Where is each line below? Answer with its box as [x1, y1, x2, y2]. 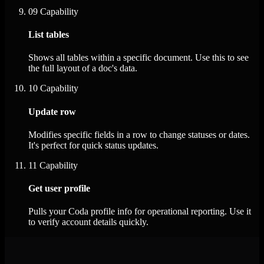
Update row [28, 106, 76, 117]
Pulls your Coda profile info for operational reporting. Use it [28, 206, 251, 217]
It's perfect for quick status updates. [28, 140, 159, 150]
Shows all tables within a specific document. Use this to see [28, 52, 249, 63]
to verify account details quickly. [28, 217, 148, 227]
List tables [28, 29, 69, 40]
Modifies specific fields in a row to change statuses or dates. [28, 129, 250, 140]
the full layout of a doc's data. [28, 63, 137, 74]
